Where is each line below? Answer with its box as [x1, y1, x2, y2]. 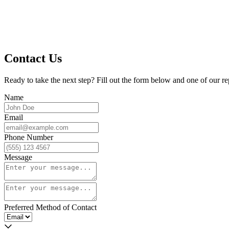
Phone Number [4, 132, 53, 142]
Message [4, 152, 32, 162]
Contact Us [4, 51, 62, 65]
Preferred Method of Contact [4, 202, 97, 212]
